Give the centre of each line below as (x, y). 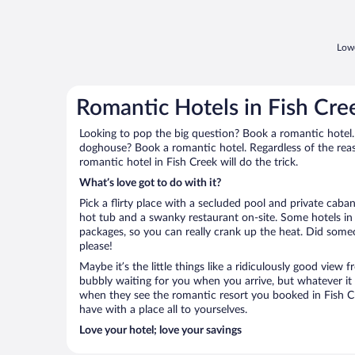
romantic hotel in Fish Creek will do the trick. (189, 162)
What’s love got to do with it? (150, 183)
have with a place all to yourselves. (163, 309)
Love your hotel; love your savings (160, 330)
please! (96, 246)
